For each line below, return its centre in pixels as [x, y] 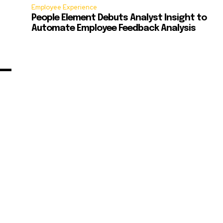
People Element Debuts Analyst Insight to [119, 18]
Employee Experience [64, 7]
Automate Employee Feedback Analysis [114, 29]
